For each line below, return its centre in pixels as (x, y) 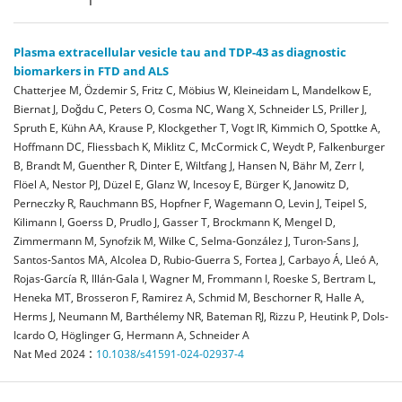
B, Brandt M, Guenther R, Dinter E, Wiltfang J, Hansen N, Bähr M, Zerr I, (189, 166)
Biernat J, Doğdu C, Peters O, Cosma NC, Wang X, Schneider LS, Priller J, (190, 109)
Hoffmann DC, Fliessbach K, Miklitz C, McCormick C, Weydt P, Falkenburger (199, 147)
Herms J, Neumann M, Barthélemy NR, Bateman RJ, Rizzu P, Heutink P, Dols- (201, 316)
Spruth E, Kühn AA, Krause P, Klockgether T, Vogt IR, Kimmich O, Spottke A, (197, 128)
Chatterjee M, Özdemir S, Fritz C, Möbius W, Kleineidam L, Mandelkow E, (192, 90)
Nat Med (35, 354)
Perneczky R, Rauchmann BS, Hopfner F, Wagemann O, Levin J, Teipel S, (190, 203)
